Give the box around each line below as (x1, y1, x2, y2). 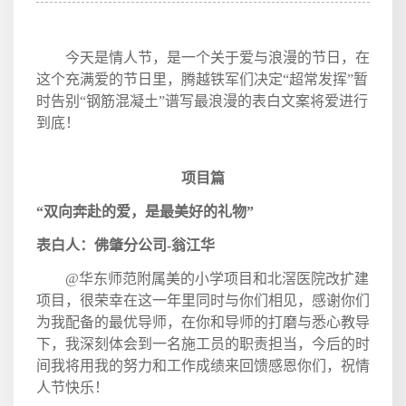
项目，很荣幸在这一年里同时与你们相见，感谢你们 (36, 292, 370, 308)
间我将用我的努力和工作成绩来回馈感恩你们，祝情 (36, 357, 370, 373)
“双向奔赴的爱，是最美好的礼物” (36, 203, 254, 219)
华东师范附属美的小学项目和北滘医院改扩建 (79, 270, 369, 286)
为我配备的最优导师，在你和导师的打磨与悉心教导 (36, 314, 370, 330)
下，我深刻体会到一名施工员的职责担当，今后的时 (36, 335, 370, 352)
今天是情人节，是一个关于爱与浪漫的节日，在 (65, 49, 370, 65)
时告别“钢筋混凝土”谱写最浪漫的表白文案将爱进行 (36, 92, 368, 109)
